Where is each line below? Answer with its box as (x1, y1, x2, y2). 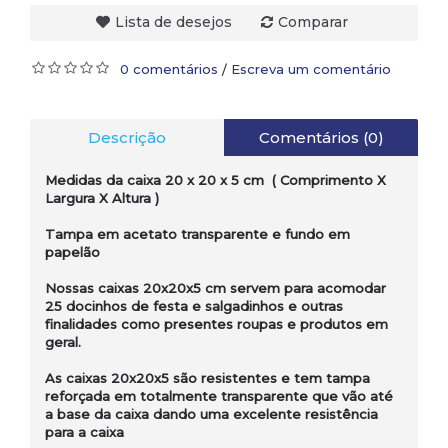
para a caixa (45, 423, 124, 440)
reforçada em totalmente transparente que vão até (45, 387, 393, 404)
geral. (45, 333, 81, 350)
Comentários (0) (258, 127, 384, 147)
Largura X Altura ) (45, 189, 159, 206)
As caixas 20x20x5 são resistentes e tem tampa (45, 369, 370, 386)
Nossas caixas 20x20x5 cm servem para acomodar (45, 279, 386, 296)
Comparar (277, 12, 348, 31)
